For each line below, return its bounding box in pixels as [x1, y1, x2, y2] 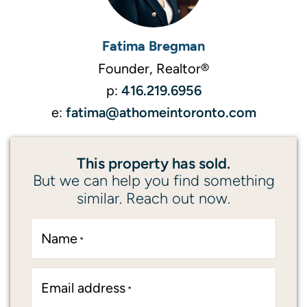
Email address [41, 280, 125, 295]
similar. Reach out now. [77, 189, 230, 207]
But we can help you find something [32, 171, 275, 189]
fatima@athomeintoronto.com [65, 103, 256, 120]
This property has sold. [77, 153, 230, 172]
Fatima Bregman [102, 37, 205, 53]
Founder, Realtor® [98, 60, 209, 76]
